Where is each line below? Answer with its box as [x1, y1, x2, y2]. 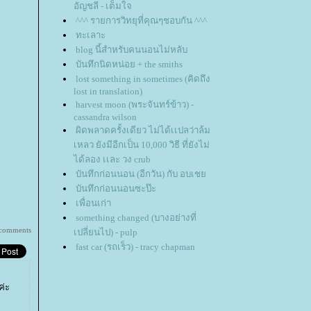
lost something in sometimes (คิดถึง [76, 74, 210, 85]
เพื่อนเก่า [76, 198, 111, 209]
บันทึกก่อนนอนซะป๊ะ [76, 183, 156, 194]
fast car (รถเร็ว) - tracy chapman [76, 242, 195, 253]
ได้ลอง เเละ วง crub [74, 154, 151, 165]
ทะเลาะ [76, 30, 106, 41]
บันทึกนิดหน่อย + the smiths [76, 59, 183, 70]
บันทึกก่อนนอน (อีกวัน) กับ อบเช [76, 169, 206, 180]
